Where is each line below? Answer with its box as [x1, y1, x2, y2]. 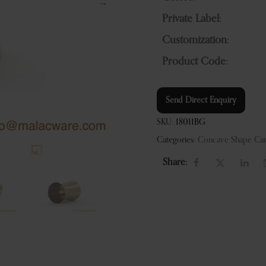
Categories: [157, 135, 195, 144]
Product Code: [162, 56, 227, 67]
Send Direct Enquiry [166, 96, 236, 104]
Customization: [162, 35, 229, 46]
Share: [163, 158, 187, 168]
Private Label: [162, 14, 221, 24]
